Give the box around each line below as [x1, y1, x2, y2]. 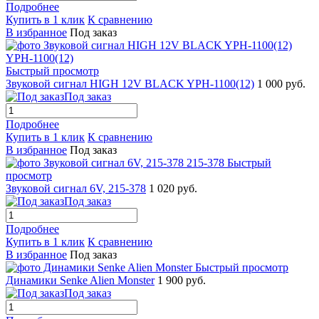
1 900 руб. [157, 273, 206, 286]
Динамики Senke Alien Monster [6, 273, 155, 286]
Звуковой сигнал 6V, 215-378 [6, 182, 146, 194]
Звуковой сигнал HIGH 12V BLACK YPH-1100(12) [6, 77, 254, 90]
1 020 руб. [149, 182, 197, 194]
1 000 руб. [257, 77, 305, 90]
